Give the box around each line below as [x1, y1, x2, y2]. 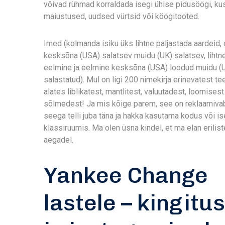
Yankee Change [44, 162, 208, 188]
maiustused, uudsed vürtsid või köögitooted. [44, 12, 199, 21]
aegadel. [44, 135, 73, 145]
